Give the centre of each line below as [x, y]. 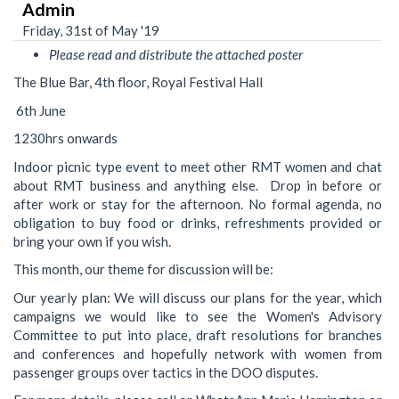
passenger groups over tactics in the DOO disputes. [166, 372]
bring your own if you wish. [92, 241]
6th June [40, 110]
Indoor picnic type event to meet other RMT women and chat [198, 166]
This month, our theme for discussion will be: [143, 269]
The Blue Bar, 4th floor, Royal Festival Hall [138, 82]
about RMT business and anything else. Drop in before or [198, 185]
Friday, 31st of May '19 [91, 30]
